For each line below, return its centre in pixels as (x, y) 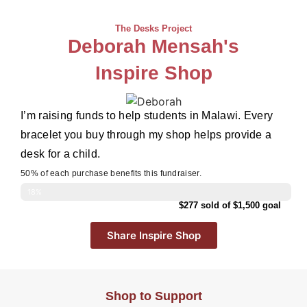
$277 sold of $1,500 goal (230, 205)
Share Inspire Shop (153, 235)
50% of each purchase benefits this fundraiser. (111, 173)
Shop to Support (153, 296)
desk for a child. (61, 154)
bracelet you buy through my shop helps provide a (146, 135)
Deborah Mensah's (153, 46)
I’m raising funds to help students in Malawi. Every (147, 115)
